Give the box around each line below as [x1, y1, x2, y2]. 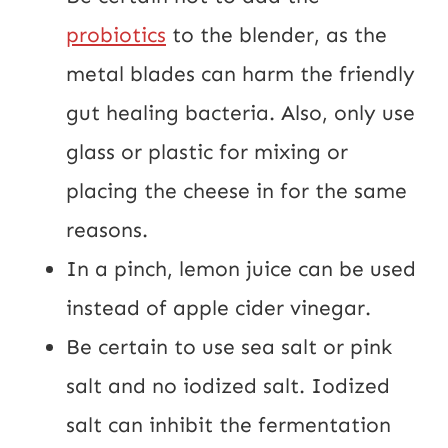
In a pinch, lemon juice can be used [66, 255, 416, 282]
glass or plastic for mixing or [66, 138, 348, 165]
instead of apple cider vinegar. [66, 294, 371, 321]
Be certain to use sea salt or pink [66, 333, 392, 360]
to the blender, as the [166, 21, 387, 48]
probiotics [66, 21, 166, 48]
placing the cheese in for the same [66, 177, 407, 204]
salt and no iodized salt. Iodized [66, 372, 390, 399]
